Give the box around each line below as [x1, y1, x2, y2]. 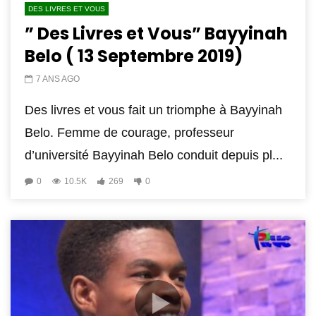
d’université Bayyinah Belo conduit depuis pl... [25, 148, 283, 163]
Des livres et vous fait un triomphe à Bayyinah [25, 103, 282, 118]
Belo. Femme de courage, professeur [25, 126, 234, 140]
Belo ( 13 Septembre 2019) [25, 44, 243, 68]
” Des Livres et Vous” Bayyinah [25, 22, 288, 46]
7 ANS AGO [36, 74, 80, 85]
